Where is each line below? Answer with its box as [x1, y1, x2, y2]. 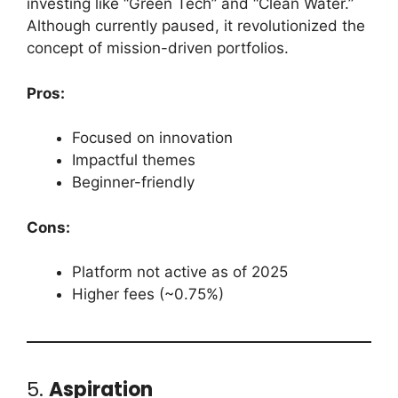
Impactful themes [72, 151, 195, 170]
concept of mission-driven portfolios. [27, 39, 289, 58]
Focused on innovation [72, 129, 233, 147]
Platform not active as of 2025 [72, 263, 288, 282]
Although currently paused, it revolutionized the [27, 17, 365, 36]
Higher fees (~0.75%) [72, 285, 224, 304]
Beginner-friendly [72, 173, 195, 192]
